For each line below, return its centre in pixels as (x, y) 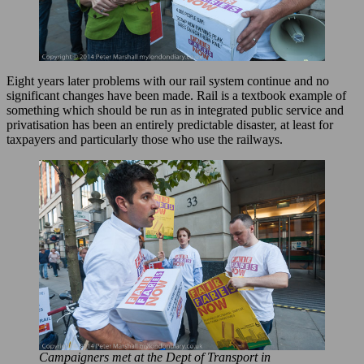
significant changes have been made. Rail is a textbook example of (176, 96)
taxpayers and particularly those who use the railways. (145, 140)
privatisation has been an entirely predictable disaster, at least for (170, 125)
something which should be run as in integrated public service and (175, 110)
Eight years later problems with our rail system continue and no (168, 81)
